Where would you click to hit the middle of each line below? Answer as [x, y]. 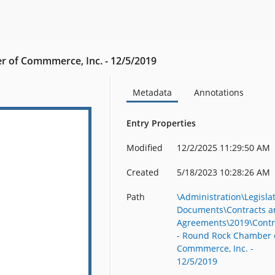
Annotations [219, 92]
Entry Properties [161, 123]
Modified [145, 148]
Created [143, 172]
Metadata [153, 92]
